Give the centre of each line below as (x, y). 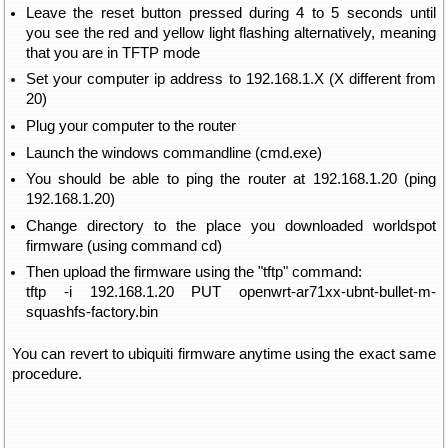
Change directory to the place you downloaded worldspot (231, 225)
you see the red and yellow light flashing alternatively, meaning (231, 32)
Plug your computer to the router (131, 125)
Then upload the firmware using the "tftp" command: (194, 272)
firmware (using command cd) (124, 245)
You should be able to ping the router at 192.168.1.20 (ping (231, 179)
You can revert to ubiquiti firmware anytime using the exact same (224, 353)
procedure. (47, 373)
